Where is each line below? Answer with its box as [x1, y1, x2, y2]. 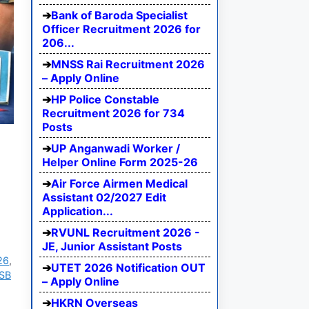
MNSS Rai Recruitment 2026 [51, 57, 205, 72]
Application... [42, 204, 113, 219]
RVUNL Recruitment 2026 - [51, 226, 200, 240]
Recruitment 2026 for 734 [42, 106, 185, 121]
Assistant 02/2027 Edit [42, 190, 166, 205]
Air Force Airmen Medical [51, 177, 188, 191]
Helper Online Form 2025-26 [42, 155, 198, 170]
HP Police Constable [51, 92, 159, 107]
